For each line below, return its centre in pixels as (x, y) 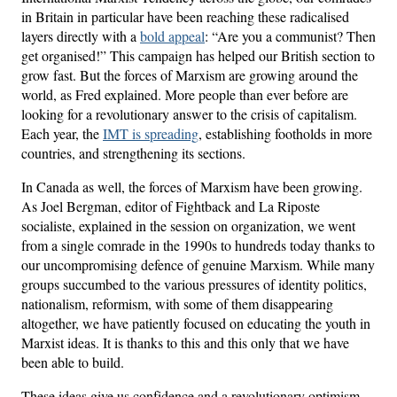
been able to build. (73, 362)
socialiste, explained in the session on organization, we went (188, 226)
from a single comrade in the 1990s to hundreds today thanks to (198, 245)
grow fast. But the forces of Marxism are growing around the (190, 75)
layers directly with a (81, 36)
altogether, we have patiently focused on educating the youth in (196, 323)
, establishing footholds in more (285, 134)
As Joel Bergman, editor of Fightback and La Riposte (171, 206)
